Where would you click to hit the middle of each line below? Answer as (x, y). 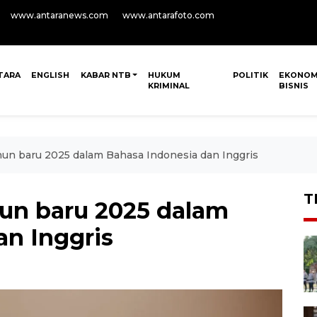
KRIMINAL (169, 86)
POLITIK (251, 75)
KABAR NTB (105, 75)
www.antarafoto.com (168, 15)
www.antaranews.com (59, 15)
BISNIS (294, 86)
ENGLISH (51, 75)
